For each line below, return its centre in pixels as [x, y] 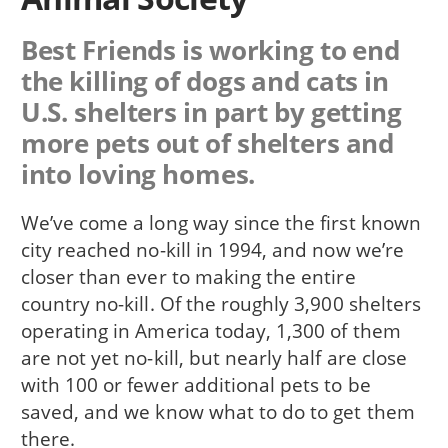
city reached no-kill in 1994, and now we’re [212, 250]
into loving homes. [138, 173]
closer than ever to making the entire [188, 277]
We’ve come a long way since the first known [220, 223]
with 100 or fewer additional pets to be [195, 385]
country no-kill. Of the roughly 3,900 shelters [221, 304]
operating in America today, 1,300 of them [210, 331]
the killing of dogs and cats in [205, 80]
